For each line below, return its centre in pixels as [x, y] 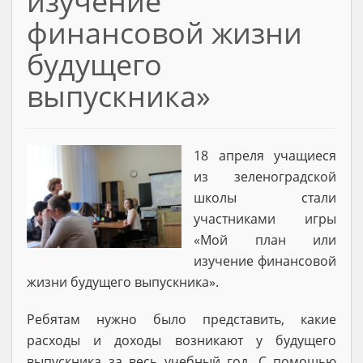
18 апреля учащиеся [265, 155]
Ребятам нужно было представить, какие [181, 319]
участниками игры [265, 218]
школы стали [265, 197]
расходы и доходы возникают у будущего [181, 340]
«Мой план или [265, 239]
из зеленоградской [265, 176]
